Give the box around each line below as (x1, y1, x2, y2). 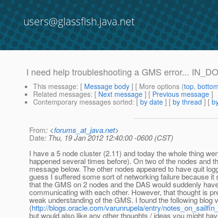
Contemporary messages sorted (33, 97, 132, 107)
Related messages (33, 89, 91, 99)
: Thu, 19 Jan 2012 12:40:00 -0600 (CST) (44, 132, 173, 143)
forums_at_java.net (54, 125, 115, 135)
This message (33, 81, 76, 91)
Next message (98, 89, 143, 99)
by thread (173, 97, 202, 107)
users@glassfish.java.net (23, 15, 135, 28)
